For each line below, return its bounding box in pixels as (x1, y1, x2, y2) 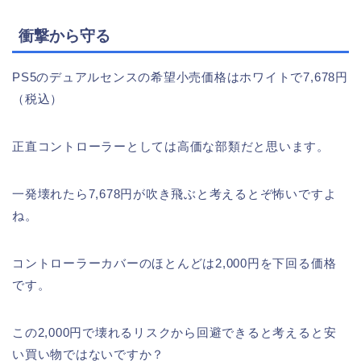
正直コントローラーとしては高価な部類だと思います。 (12, 139, 330, 154)
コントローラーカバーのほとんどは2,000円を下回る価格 (12, 256, 337, 271)
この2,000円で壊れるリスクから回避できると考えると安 (12, 326, 337, 340)
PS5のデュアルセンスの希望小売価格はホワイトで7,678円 (12, 70, 348, 85)
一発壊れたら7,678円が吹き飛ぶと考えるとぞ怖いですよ (12, 187, 337, 201)
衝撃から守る (19, 27, 110, 45)
